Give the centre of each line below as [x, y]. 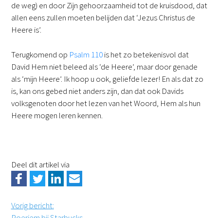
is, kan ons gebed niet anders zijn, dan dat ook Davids [97, 91]
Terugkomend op [40, 54]
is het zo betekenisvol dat [145, 54]
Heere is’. [26, 30]
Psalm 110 [86, 54]
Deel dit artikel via [40, 164]
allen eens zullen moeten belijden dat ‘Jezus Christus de [103, 18]
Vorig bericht [32, 205]
